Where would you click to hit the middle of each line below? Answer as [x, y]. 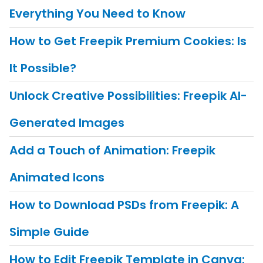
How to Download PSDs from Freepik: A [124, 205]
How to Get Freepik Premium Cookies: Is [128, 41]
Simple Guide [49, 232]
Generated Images [67, 123]
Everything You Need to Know [97, 14]
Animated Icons [57, 178]
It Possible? [43, 68]
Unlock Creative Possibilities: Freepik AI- [128, 96]
